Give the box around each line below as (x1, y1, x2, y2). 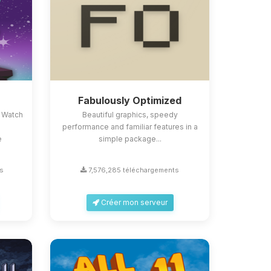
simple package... (98, 134, 162, 143)
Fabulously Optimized (78, 94, 182, 106)
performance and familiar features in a (62, 122, 198, 131)
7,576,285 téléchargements (87, 166, 180, 174)
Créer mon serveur (99, 198, 168, 207)
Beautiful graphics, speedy (82, 110, 178, 119)
